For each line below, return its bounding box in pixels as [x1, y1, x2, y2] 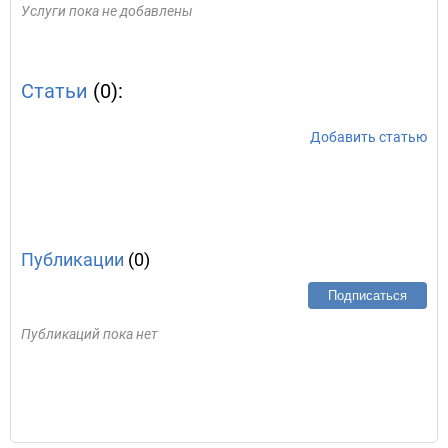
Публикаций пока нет [21, 326, 158, 342]
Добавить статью [310, 129, 427, 145]
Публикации [21, 249, 124, 270]
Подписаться [328, 288, 407, 303]
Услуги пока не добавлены [21, 3, 193, 19]
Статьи [21, 79, 88, 103]
